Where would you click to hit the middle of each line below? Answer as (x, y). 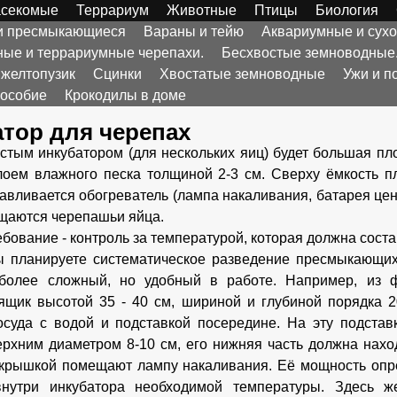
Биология (347, 10)
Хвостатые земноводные (242, 74)
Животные (202, 10)
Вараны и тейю (194, 31)
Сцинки (117, 74)
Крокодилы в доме (125, 95)
